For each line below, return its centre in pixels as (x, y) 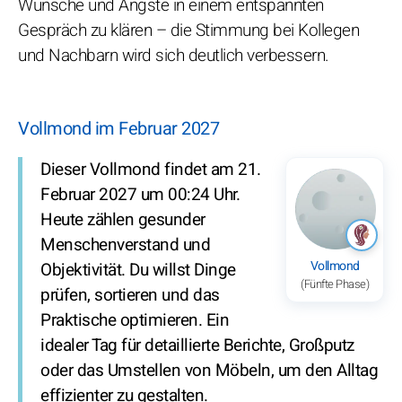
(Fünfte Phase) (335, 284)
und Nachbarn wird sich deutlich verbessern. (174, 55)
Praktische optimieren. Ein (135, 320)
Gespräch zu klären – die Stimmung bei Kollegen (188, 30)
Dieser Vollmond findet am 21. (151, 169)
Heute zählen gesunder (123, 219)
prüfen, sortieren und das (130, 295)
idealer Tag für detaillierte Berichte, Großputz (197, 345)
